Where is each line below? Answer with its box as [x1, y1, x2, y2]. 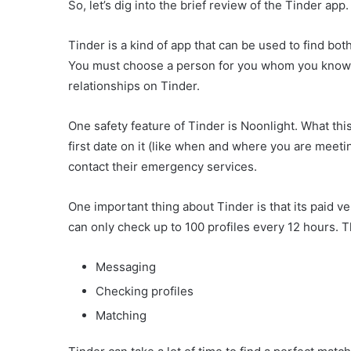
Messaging [96, 259, 156, 275]
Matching [96, 308, 147, 324]
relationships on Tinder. [68, 78, 200, 94]
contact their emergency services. [68, 159, 257, 175]
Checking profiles [96, 284, 194, 299]
